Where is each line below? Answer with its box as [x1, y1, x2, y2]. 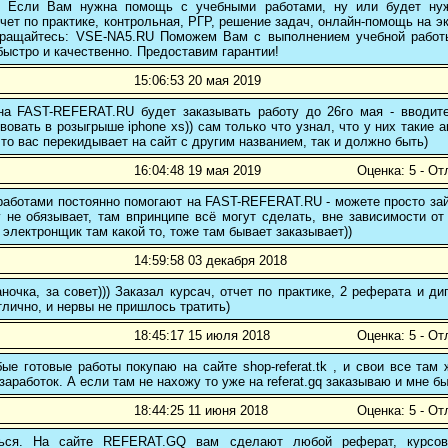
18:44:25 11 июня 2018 [134, 403, 268, 419]
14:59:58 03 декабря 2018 [134, 253, 287, 269]
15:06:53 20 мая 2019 [134, 73, 261, 89]
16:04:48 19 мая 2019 [134, 163, 261, 179]
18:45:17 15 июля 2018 [134, 328, 270, 344]
